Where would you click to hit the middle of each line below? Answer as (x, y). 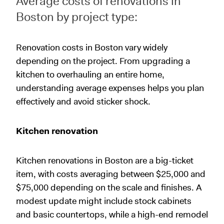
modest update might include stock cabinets (104, 201)
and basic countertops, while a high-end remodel (112, 214)
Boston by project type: (77, 17)
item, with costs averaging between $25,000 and (111, 174)
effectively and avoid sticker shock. (83, 101)
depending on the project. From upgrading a (103, 61)
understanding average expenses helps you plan (110, 88)
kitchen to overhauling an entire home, (90, 74)
